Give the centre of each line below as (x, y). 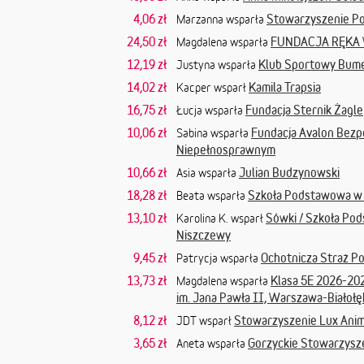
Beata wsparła (212, 195)
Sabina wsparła (214, 133)
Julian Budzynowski (289, 172)
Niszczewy (204, 235)
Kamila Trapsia (285, 87)
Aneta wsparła (212, 343)
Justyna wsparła (217, 65)
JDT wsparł (205, 321)
